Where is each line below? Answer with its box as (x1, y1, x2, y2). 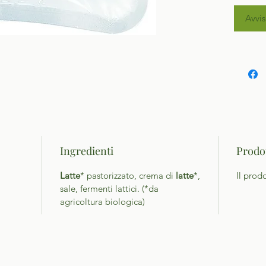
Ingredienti (60, 144, 113, 159)
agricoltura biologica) (60, 196, 145, 208)
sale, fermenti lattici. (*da (60, 183, 159, 195)
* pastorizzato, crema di (80, 170, 176, 182)
